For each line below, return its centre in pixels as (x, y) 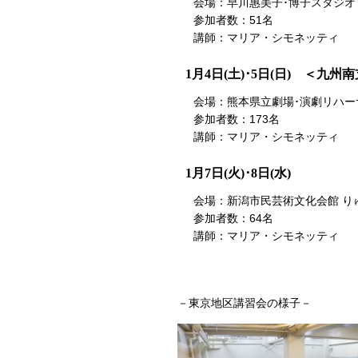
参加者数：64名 (233, 218)
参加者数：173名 (237, 119)
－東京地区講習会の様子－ (245, 302)
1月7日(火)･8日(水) (238, 173)
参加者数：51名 (233, 20)
